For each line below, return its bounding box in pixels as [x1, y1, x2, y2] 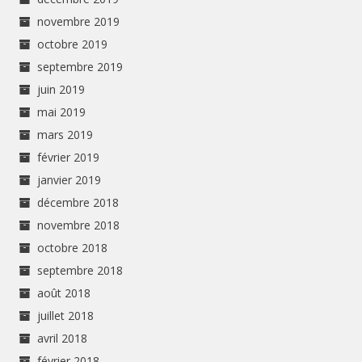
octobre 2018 [37, 239, 108, 255]
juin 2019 [37, 81, 86, 97]
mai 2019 [37, 103, 86, 120]
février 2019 [37, 149, 100, 165]
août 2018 [37, 284, 91, 301]
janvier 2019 [37, 171, 102, 187]
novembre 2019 [37, 13, 120, 29]
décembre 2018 [37, 194, 120, 210]
